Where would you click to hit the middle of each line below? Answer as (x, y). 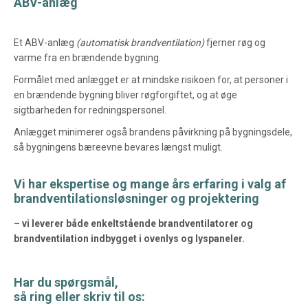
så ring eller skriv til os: (79, 297)
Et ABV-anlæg (45, 43)
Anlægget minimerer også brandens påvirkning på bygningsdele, (153, 132)
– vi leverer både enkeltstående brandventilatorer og (133, 223)
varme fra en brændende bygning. (87, 58)
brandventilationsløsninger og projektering (136, 198)
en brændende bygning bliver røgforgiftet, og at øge (125, 95)
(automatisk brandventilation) (140, 43)
